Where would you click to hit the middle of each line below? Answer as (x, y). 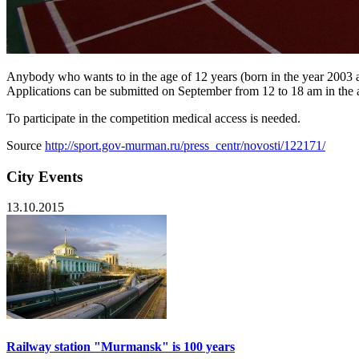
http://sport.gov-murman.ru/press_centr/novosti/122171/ (185, 145)
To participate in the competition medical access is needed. (153, 118)
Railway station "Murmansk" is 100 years (121, 346)
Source (26, 145)
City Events (44, 176)
